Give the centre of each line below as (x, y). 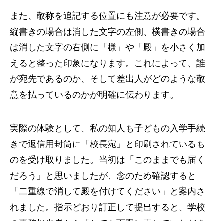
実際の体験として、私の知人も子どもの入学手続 (108, 128)
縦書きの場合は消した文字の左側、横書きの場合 (108, 31)
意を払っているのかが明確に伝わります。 (94, 94)
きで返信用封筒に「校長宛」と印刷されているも (108, 144)
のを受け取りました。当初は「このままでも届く (108, 160)
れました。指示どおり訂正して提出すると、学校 (108, 207)
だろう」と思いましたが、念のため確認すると (103, 175)
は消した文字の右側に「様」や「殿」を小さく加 (108, 47)
